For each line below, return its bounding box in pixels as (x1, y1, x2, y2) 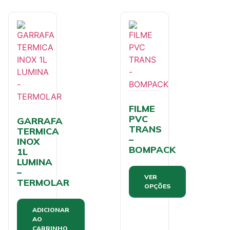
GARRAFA (17, 114, 63, 127)
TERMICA (17, 125, 59, 137)
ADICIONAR (32, 205, 69, 214)
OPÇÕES (144, 182, 170, 190)
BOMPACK (129, 143, 176, 156)
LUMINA (17, 156, 52, 168)
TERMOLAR (17, 176, 69, 188)
